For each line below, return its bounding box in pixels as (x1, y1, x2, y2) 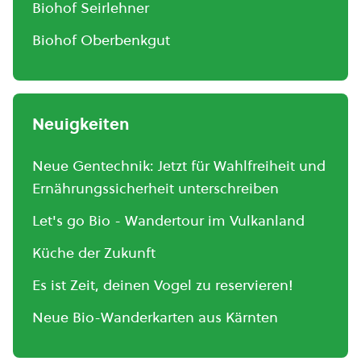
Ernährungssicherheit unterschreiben (32, 178, 279, 198)
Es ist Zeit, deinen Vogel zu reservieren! (32, 275, 293, 295)
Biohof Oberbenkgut (32, 30, 170, 50)
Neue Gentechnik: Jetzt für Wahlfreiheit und (32, 156, 326, 176)
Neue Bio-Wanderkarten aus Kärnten (32, 307, 278, 327)
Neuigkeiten (32, 113, 130, 135)
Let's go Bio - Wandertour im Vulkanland (32, 210, 305, 230)
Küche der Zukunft (32, 243, 156, 263)
